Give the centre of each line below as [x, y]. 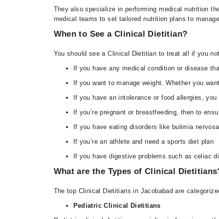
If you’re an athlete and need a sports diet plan [143, 142]
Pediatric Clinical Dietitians [117, 206]
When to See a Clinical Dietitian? [120, 34]
